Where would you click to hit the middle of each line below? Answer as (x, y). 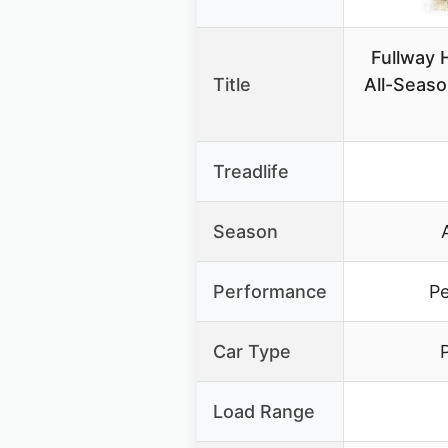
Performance (270, 292)
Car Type (252, 352)
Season (245, 232)
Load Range (264, 412)
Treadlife (251, 172)
